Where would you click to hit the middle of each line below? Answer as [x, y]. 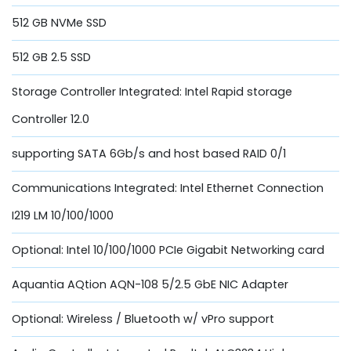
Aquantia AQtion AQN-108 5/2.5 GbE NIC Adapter [150, 284]
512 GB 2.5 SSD [51, 57]
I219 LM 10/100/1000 [63, 215]
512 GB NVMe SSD [59, 22]
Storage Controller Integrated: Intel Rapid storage [152, 91]
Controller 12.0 [51, 119]
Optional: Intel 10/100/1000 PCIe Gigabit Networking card [168, 250]
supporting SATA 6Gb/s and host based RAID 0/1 [149, 153]
